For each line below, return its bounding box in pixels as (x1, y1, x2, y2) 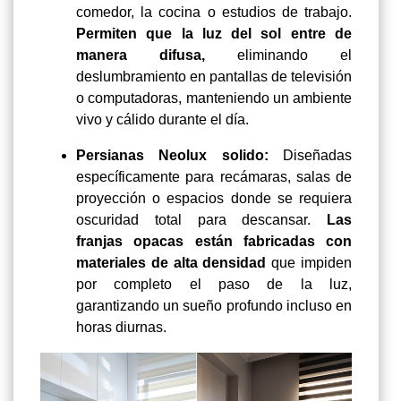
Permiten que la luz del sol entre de (76, 25, 352, 41)
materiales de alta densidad (76, 254, 267, 270)
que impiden (266, 254, 353, 270)
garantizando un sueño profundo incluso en (76, 297, 352, 313)
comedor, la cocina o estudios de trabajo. (76, 4, 352, 20)
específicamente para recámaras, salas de (76, 168, 352, 184)
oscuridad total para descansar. (76, 211, 327, 227)
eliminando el (205, 47, 352, 63)
